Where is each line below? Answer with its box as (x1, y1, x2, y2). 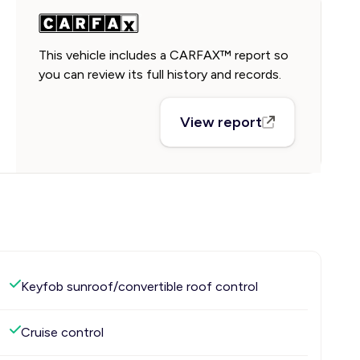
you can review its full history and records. (39, 67, 281, 82)
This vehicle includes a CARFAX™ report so (39, 47, 288, 63)
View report (180, 113, 263, 131)
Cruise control (21, 325, 104, 340)
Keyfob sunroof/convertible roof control (21, 279, 258, 294)
